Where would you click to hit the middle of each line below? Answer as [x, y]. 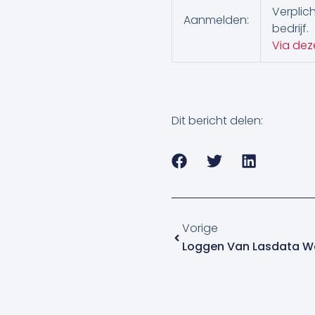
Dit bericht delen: [217, 120]
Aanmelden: [216, 20]
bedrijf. [290, 29]
